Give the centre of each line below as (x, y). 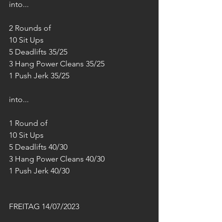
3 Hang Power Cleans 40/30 (57, 159)
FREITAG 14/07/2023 (44, 206)
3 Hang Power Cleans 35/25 (57, 64)
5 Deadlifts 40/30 (38, 147)
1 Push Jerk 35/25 (39, 76)
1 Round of (28, 123)
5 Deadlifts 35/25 (38, 52)
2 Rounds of (30, 28)
